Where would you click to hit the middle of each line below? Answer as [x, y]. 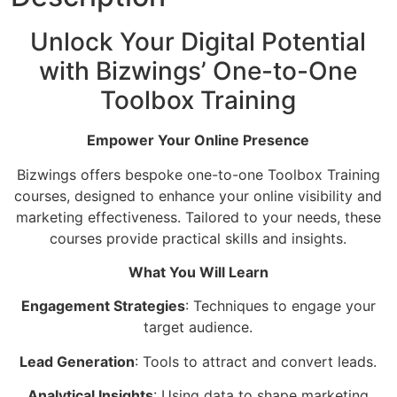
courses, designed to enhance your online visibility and [198, 195]
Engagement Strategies [103, 306]
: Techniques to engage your [280, 306]
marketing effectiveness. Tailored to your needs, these [198, 217]
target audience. [198, 327]
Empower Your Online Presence [198, 140]
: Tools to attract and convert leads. [256, 361]
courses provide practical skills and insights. [198, 238]
